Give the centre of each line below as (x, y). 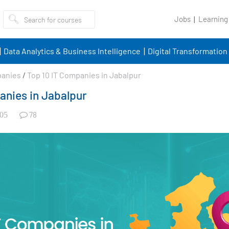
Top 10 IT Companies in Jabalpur (84, 75)
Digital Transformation (187, 51)
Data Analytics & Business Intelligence (72, 51)
